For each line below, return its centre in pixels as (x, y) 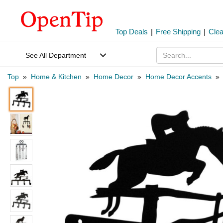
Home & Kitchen (56, 77)
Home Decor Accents (178, 77)
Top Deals (132, 32)
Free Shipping (178, 32)
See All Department (56, 55)
